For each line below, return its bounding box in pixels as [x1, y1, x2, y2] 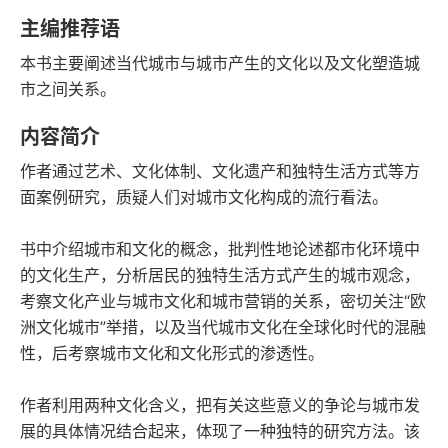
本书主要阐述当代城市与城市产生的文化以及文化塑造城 [20, 53, 420, 73]
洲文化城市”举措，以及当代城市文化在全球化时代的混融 [20, 317, 426, 337]
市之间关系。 [20, 79, 116, 99]
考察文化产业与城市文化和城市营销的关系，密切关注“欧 [20, 291, 426, 311]
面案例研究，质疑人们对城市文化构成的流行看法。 [20, 187, 388, 207]
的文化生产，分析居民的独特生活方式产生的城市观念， [20, 265, 420, 285]
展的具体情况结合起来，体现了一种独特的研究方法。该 [20, 421, 420, 441]
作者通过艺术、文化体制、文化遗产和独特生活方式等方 [20, 161, 420, 181]
